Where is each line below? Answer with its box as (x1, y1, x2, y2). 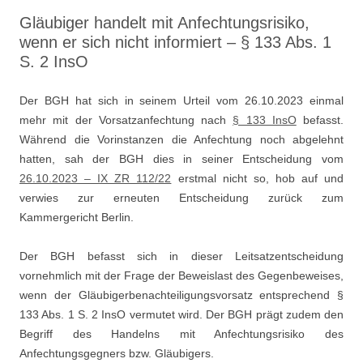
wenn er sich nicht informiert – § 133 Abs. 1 (19, 33, 331, 51)
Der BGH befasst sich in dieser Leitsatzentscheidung (19, 250, 344, 263)
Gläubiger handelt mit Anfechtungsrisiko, (19, 14, 310, 32)
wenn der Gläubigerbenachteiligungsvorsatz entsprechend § (19, 288, 344, 301)
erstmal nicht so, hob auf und (171, 172, 344, 185)
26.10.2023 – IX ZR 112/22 (19, 172, 172, 185)
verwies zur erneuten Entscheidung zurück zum (19, 191, 344, 204)
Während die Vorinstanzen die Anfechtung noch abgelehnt (19, 133, 344, 146)
